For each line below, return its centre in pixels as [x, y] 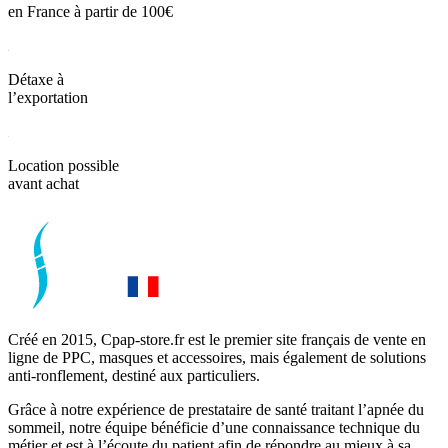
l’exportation [48, 98]
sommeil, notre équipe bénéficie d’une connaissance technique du [214, 428]
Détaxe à [36, 80]
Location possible [63, 166]
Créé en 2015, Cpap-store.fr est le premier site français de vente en [217, 340]
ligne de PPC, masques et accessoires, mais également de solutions [217, 358]
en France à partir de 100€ [90, 12]
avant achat [43, 184]
